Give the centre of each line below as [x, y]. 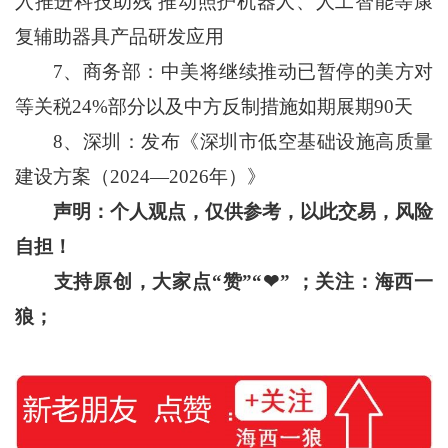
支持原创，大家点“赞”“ [157, 282]
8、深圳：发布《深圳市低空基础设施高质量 [224, 142]
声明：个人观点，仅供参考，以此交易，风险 [243, 212]
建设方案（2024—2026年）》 [140, 177]
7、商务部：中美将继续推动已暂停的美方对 [224, 72]
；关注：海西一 [364, 282]
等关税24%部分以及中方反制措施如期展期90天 [213, 107]
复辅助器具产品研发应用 [119, 37]
